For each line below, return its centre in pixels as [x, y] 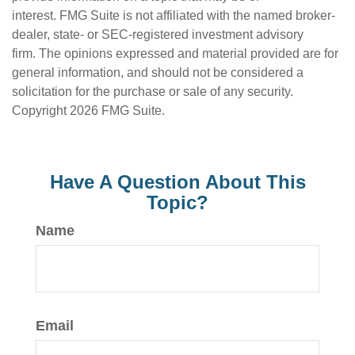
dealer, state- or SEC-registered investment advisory [158, 35]
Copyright [41, 111]
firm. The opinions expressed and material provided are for [175, 54]
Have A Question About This [177, 182]
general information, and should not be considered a [158, 73]
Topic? [177, 203]
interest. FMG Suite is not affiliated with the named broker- [174, 16]
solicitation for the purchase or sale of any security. [153, 92]
